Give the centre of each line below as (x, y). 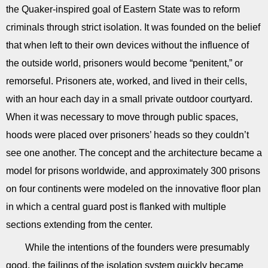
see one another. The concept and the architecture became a (134, 153)
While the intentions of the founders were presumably (137, 247)
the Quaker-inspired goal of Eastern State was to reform (123, 9)
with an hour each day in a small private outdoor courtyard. (129, 99)
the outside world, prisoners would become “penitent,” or (124, 63)
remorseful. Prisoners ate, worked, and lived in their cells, (127, 81)
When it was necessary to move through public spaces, (122, 117)
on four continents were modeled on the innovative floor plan (133, 189)
